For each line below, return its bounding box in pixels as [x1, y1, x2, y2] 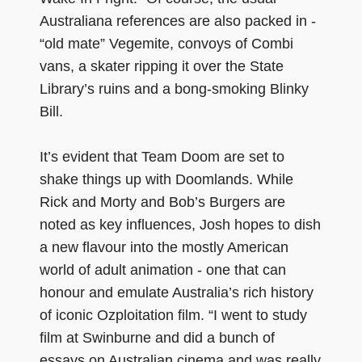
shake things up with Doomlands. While [40, 170, 293, 187]
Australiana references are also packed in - [40, 12, 316, 29]
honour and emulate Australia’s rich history [40, 284, 314, 301]
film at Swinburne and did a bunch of [40, 329, 275, 346]
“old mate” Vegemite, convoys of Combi [40, 35, 293, 52]
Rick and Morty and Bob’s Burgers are [40, 193, 285, 210]
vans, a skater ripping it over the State [40, 57, 284, 74]
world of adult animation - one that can [40, 261, 286, 278]
